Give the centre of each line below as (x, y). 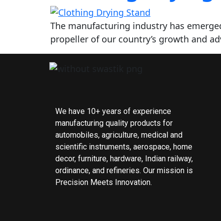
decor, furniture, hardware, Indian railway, (124, 159)
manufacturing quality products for (114, 123)
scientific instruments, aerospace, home (124, 147)
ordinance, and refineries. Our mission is (124, 171)
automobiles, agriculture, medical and (119, 135)
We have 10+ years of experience (113, 111)
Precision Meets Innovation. (104, 183)
